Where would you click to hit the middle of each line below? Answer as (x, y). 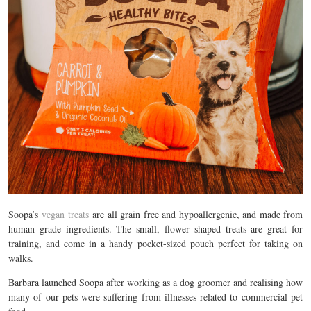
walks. (21, 258)
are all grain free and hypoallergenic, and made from (196, 214)
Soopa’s (25, 214)
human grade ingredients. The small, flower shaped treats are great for (155, 229)
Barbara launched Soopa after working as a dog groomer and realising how (155, 282)
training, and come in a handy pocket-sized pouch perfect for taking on (155, 243)
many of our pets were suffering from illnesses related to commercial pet (155, 297)
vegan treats (65, 214)
